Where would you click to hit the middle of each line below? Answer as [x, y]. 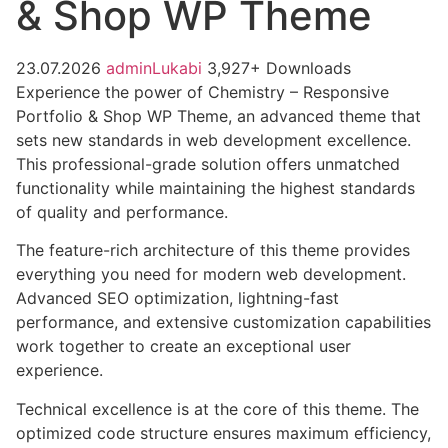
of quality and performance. [122, 211]
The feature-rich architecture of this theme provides [213, 250]
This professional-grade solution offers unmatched [208, 163]
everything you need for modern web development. [211, 274]
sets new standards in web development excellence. [213, 139]
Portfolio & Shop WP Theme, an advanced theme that [218, 115]
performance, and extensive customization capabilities [223, 322]
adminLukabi [156, 67]
